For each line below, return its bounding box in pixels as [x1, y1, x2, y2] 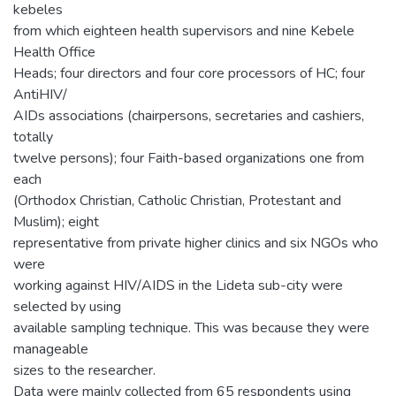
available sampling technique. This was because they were [13, 317, 369, 338]
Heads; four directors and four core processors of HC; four [13, 63, 365, 83]
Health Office [13, 42, 95, 62]
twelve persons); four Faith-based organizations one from [13, 148, 364, 168]
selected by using [13, 296, 121, 316]
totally [13, 126, 53, 147]
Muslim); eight [13, 211, 99, 232]
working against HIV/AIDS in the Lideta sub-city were [13, 275, 343, 295]
